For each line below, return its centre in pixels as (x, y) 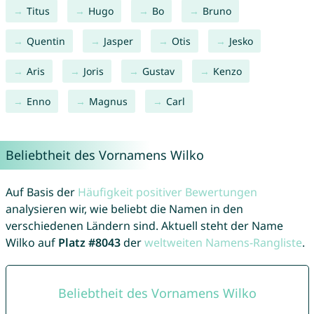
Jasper (118, 41)
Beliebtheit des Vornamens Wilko (104, 155)
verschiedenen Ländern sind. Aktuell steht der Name (144, 226)
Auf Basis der (41, 192)
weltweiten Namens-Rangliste (223, 243)
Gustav (158, 71)
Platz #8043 (89, 243)
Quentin (46, 41)
